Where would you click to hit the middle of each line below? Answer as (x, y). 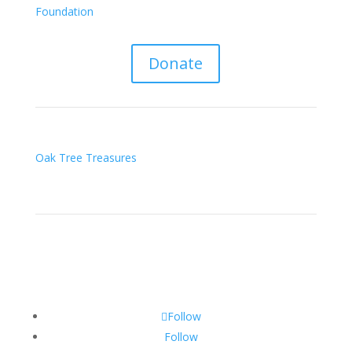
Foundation (64, 12)
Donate (176, 64)
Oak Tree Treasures (86, 158)
